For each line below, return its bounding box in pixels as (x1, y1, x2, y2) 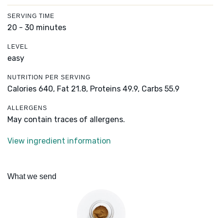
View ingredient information (7, 136, 111, 146)
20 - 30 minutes (7, 23, 66, 33)
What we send (7, 172, 56, 181)
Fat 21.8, (57, 84, 88, 94)
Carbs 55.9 (142, 84, 180, 94)
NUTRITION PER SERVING (7, 74, 91, 81)
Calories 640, (7, 84, 57, 94)
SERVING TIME (7, 13, 54, 20)
